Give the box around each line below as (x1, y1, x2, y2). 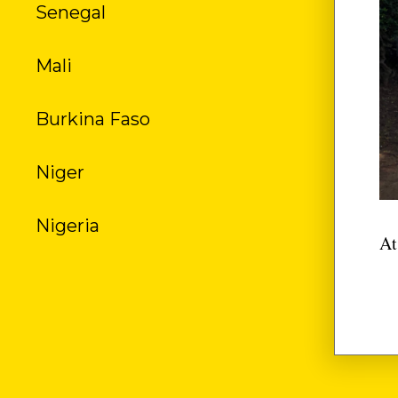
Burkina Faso (36, 108, 150, 130)
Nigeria (36, 215, 99, 236)
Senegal (36, 2, 106, 23)
